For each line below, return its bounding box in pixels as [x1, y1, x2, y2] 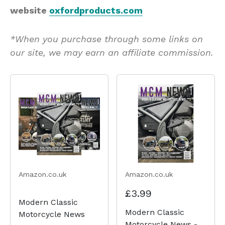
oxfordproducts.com [49, 5, 143, 16]
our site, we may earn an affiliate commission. [10, 47, 213, 58]
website [10, 5, 49, 16]
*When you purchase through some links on [10, 34, 203, 45]
